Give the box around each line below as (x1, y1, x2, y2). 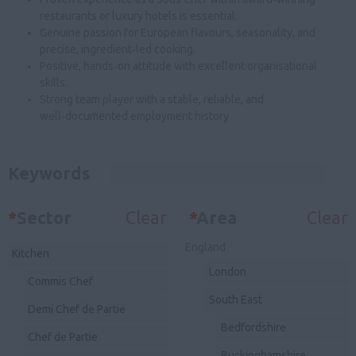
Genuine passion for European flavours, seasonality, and (40, 26, 315, 39)
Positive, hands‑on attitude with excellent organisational (40, 60, 317, 72)
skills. (40, 76, 68, 89)
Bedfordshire (221, 320, 287, 334)
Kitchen (12, 246, 49, 260)
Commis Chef (28, 274, 93, 288)
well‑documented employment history (40, 110, 229, 122)
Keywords (8, 163, 90, 183)
